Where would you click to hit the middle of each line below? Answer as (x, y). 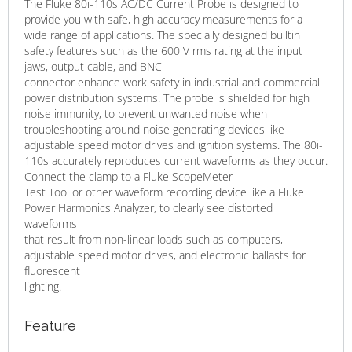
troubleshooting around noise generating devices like (154, 130)
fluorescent (52, 271)
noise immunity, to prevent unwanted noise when (146, 114)
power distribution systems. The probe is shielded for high (167, 98)
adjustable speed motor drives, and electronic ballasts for (165, 255)
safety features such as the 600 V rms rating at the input (163, 51)
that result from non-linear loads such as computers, (154, 240)
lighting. (43, 287)
